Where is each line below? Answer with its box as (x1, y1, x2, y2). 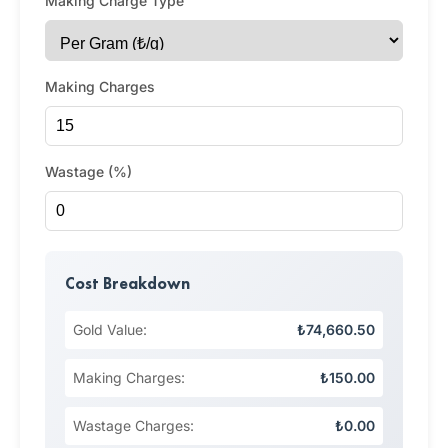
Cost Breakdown (65, 273, 190, 294)
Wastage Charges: (73, 417, 194, 434)
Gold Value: (73, 321, 147, 338)
